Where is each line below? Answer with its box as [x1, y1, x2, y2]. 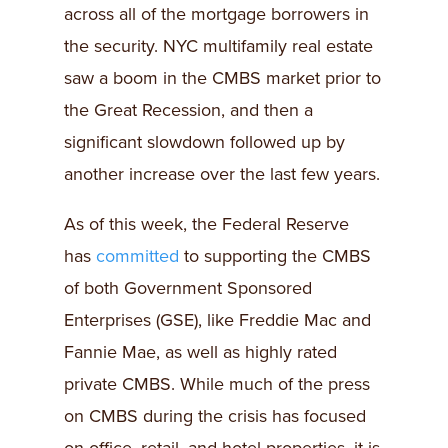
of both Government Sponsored [64, 277, 312, 300]
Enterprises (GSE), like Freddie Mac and [64, 309, 371, 332]
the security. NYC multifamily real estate [64, 35, 373, 58]
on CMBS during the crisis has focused [64, 405, 366, 428]
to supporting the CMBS [179, 245, 371, 268]
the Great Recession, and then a [64, 99, 313, 122]
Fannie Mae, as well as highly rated [64, 341, 337, 364]
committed [96, 245, 179, 268]
